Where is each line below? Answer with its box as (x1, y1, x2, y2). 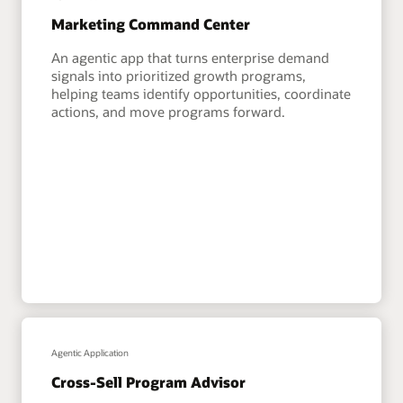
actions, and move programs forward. (51, 103, 286, 121)
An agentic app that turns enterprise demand (51, 49, 330, 67)
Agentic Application (51, 347, 130, 359)
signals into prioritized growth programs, (51, 67, 307, 85)
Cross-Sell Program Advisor (51, 372, 246, 392)
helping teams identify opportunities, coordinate (51, 85, 352, 103)
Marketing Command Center (51, 14, 251, 34)
